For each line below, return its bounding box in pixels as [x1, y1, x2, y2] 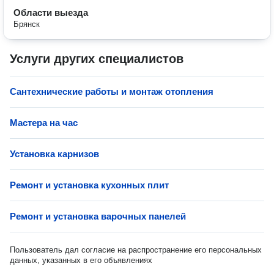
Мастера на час [10, 117, 78, 128]
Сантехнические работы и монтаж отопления [10, 86, 213, 97]
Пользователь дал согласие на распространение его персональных [10, 245, 262, 254]
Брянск [13, 20, 40, 29]
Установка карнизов [10, 149, 99, 159]
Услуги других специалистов [10, 52, 183, 65]
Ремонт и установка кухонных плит [10, 180, 169, 190]
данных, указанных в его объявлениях [10, 256, 152, 265]
